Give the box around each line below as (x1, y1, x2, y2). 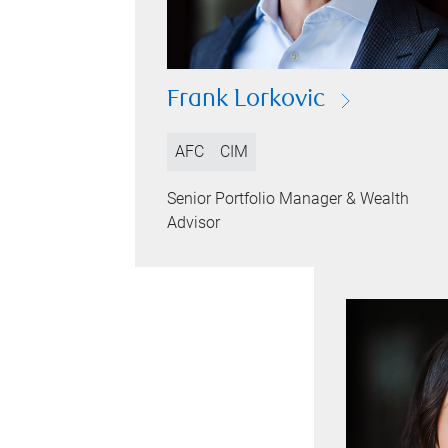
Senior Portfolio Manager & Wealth (167, 189, 410, 208)
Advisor (167, 213, 221, 232)
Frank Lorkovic (167, 88, 326, 113)
